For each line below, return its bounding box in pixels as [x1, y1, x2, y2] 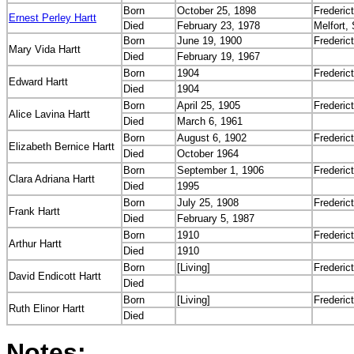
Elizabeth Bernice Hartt [9, 141, 115, 153]
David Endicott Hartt [9, 270, 101, 282]
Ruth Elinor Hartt [9, 303, 85, 314]
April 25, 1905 [177, 100, 240, 111]
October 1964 [177, 148, 239, 160]
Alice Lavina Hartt [9, 108, 90, 120]
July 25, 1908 [177, 197, 239, 209]
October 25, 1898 [177, 5, 256, 17]
